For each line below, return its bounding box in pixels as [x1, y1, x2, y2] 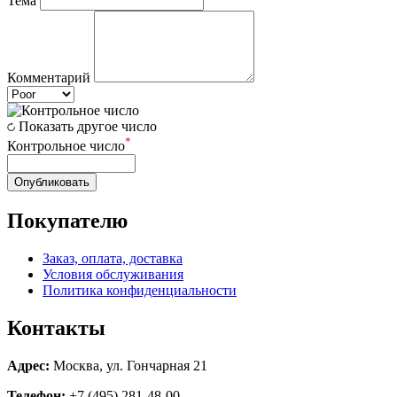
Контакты [7, 315, 105, 339]
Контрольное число [7, 137, 125, 153]
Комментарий [7, 69, 90, 85]
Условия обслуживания [43, 266, 183, 282]
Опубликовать [14, 175, 90, 189]
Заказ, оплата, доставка [43, 250, 183, 266]
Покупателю [7, 208, 128, 232]
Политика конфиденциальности [43, 282, 237, 298]
